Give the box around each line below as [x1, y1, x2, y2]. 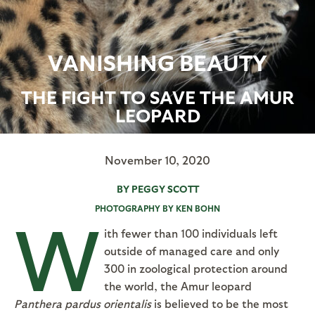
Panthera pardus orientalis [14, 296, 151, 310]
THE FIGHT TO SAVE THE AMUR [20, 84, 295, 108]
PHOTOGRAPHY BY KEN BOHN [95, 202, 220, 213]
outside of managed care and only [104, 243, 279, 257]
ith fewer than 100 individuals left [104, 226, 278, 240]
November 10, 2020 [105, 152, 210, 167]
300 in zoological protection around [104, 261, 288, 275]
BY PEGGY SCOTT [116, 182, 199, 195]
